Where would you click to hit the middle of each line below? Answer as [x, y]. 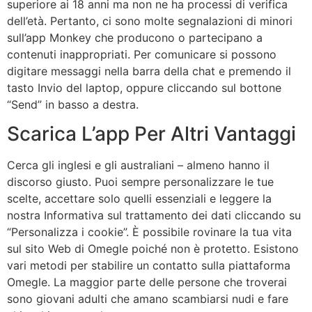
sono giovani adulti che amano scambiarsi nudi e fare [148, 298]
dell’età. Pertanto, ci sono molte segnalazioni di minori [150, 21]
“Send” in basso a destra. [73, 104]
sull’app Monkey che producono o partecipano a [135, 37]
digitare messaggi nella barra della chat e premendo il [149, 71]
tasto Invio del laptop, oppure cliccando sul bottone [144, 87]
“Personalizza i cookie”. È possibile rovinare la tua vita [149, 232]
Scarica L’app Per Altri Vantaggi [151, 133]
